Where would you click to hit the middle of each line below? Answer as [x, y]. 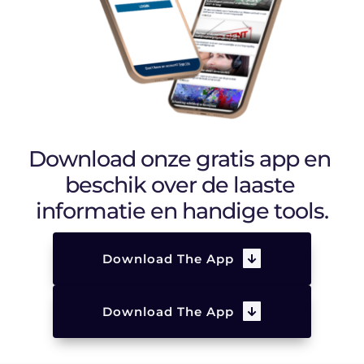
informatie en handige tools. [182, 210]
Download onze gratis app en [180, 158]
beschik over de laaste [180, 184]
